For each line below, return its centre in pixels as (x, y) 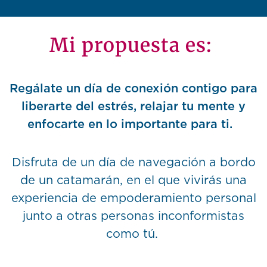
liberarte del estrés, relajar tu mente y (133, 107)
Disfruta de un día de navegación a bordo (133, 163)
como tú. (133, 235)
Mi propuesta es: (133, 46)
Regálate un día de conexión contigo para (133, 89)
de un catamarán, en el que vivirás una (133, 181)
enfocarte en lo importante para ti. (133, 125)
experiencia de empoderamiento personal (133, 199)
